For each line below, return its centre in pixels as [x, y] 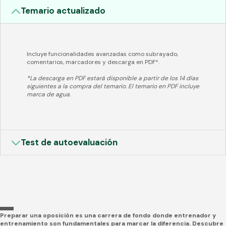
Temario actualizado [63, 11]
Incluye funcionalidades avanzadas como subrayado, [102, 54]
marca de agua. [49, 95]
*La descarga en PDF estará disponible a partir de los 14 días [112, 78]
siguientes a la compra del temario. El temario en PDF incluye [113, 87]
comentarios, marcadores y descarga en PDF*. [93, 62]
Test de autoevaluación [69, 142]
